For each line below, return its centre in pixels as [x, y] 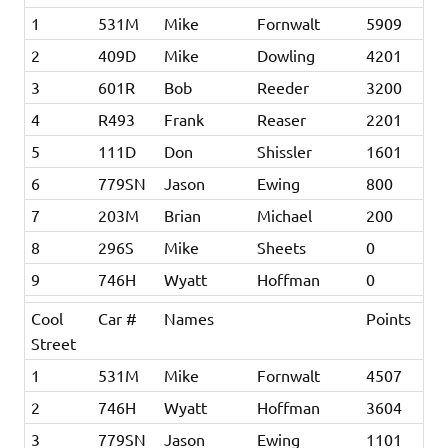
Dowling [286, 54]
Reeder [283, 86]
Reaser [282, 118]
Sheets [282, 246]
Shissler [285, 150]
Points [389, 317]
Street [54, 342]
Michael [285, 214]
